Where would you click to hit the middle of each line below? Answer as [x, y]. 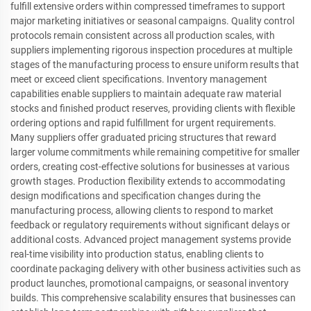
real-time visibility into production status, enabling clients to [137, 254]
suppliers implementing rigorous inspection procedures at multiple [151, 50]
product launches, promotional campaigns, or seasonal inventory [150, 283]
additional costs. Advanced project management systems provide [151, 239]
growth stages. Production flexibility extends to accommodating [148, 181]
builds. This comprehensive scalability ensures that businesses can [153, 298]
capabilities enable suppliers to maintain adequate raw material [146, 94]
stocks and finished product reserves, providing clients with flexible [153, 108]
